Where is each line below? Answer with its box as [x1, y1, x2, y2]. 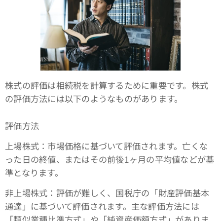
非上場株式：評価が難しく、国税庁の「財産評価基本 [5, 186, 210, 199]
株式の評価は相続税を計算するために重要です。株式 [5, 78, 209, 91]
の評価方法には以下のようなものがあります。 [5, 92, 183, 105]
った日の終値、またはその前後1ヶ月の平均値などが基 [5, 152, 215, 165]
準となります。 [5, 166, 63, 179]
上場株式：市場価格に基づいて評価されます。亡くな [5, 139, 208, 152]
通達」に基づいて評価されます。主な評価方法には [5, 199, 199, 212]
